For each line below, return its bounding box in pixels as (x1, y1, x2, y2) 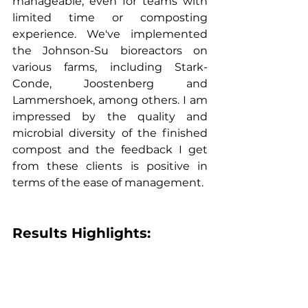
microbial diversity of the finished (12, 126, 208, 140)
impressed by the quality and (12, 110, 208, 124)
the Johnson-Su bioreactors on (12, 44, 208, 58)
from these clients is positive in (12, 159, 208, 173)
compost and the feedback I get (12, 143, 208, 157)
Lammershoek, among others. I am (12, 93, 208, 107)
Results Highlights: (12, 225, 151, 242)
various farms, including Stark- (12, 60, 208, 74)
